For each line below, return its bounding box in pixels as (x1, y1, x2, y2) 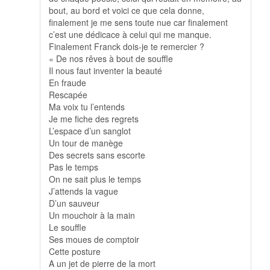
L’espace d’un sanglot (49, 125, 131, 137)
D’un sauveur (49, 197, 99, 210)
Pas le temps (49, 161, 98, 174)
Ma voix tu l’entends (49, 101, 125, 113)
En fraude (49, 77, 86, 89)
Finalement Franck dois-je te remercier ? (49, 40, 204, 53)
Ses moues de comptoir (49, 233, 139, 246)
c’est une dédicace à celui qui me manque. (49, 28, 212, 41)
